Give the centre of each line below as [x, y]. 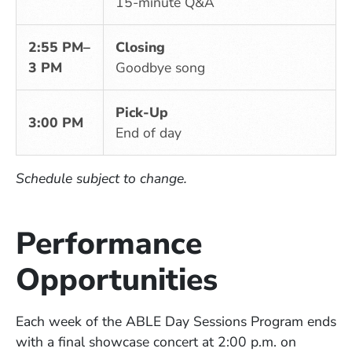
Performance [109, 244]
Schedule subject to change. [101, 178]
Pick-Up [142, 112]
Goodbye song [160, 67]
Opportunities [117, 280]
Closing [140, 47]
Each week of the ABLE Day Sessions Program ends [176, 321]
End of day [148, 132]
